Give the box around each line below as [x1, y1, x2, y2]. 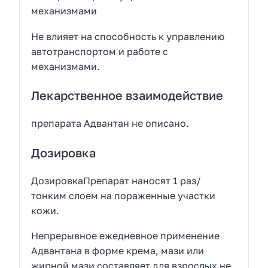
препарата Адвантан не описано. [31, 117, 190, 130]
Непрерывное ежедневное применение [31, 230, 220, 242]
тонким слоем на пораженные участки [31, 189, 216, 202]
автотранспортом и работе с [31, 45, 169, 57]
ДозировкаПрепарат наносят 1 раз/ [31, 174, 202, 187]
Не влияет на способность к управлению [31, 30, 225, 42]
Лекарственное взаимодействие [31, 88, 224, 103]
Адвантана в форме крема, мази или [31, 245, 205, 257]
